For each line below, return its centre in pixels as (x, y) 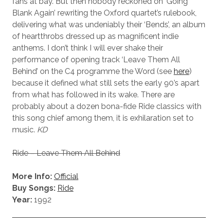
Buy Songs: (34, 188)
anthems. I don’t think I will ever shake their (87, 48)
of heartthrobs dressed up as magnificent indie (95, 36)
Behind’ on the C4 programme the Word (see (93, 71)
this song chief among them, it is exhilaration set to (103, 118)
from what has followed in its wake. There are (93, 95)
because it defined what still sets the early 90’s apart (106, 83)
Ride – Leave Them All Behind (66, 153)
